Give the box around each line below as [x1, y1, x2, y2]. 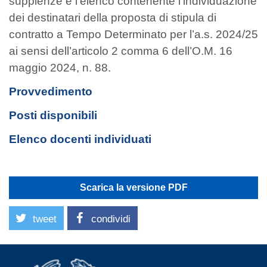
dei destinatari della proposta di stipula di [9, 11, 216, 24]
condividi [91, 213, 131, 225]
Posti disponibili [9, 109, 97, 122]
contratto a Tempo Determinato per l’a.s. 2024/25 [9, 28, 258, 41]
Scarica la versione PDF [79, 182, 188, 193]
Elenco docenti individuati [9, 133, 151, 145]
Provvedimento [9, 85, 92, 98]
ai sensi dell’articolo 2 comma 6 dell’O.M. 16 [9, 45, 232, 57]
